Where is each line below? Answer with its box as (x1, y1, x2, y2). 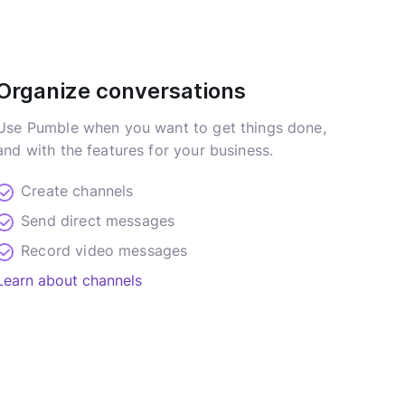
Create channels (21, 181, 134, 200)
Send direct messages (21, 211, 175, 230)
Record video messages (21, 240, 188, 259)
